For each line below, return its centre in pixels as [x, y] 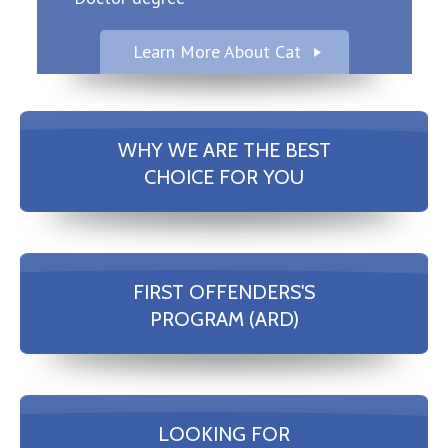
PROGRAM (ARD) [224, 318]
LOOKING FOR [224, 433]
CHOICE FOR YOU [224, 177]
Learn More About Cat [216, 52]
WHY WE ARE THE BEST [224, 150]
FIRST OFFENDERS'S [224, 291]
